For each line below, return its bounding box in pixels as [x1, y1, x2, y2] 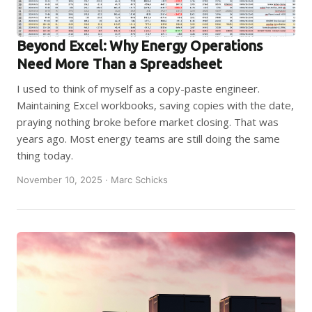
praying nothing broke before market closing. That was [17, 115, 279, 129]
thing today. [17, 148, 73, 162]
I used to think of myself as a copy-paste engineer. [17, 81, 260, 95]
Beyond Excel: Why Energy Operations [17, 38, 263, 54]
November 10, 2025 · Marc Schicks [17, 174, 168, 185]
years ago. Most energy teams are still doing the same [17, 132, 280, 146]
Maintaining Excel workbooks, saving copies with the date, [17, 98, 294, 112]
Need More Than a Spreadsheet [17, 56, 222, 72]
